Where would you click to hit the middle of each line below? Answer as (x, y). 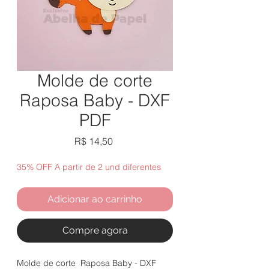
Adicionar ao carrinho (95, 199)
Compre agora (95, 231)
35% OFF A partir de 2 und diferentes (89, 167)
